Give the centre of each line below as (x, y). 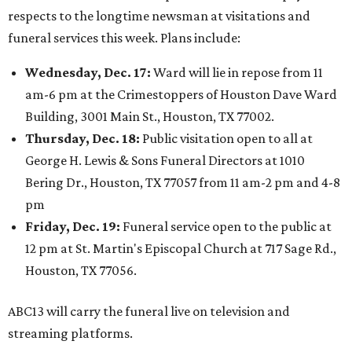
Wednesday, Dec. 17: (88, 73)
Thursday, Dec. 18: (82, 139)
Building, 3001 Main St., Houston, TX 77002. (150, 117)
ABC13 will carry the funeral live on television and (149, 312)
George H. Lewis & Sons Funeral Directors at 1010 (165, 161)
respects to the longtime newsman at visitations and (159, 16)
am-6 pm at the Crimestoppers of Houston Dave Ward (181, 95)
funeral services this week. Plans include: (124, 38)
